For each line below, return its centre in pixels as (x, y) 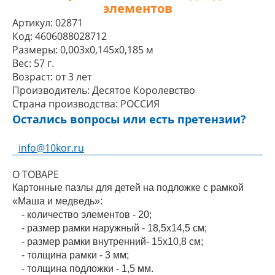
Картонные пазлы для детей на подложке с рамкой (128, 188)
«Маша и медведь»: (57, 201)
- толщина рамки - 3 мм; (75, 255)
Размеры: (35, 50)
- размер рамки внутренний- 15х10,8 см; (112, 242)
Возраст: (33, 77)
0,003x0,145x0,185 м (107, 50)
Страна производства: (65, 104)
